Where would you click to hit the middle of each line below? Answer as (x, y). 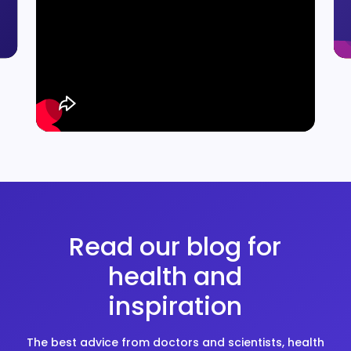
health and (175, 276)
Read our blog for (175, 246)
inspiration (175, 306)
